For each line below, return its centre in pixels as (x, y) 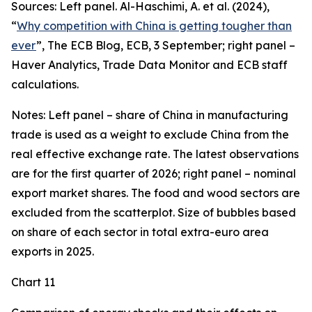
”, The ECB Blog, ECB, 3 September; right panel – (166, 45)
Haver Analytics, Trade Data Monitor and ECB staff (149, 65)
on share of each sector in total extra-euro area (140, 232)
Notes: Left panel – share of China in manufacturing (150, 115)
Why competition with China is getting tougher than (154, 26)
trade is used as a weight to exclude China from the (150, 134)
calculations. (45, 84)
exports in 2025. (53, 251)
